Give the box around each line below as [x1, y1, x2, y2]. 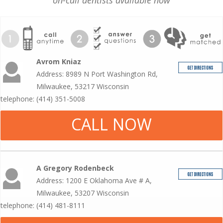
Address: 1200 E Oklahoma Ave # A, [36, 175, 152, 185]
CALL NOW [71, 113, 152, 135]
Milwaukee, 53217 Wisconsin [36, 81, 129, 91]
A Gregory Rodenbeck [36, 163, 114, 173]
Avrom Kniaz [36, 56, 82, 66]
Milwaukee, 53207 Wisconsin [36, 188, 129, 198]
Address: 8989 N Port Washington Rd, [36, 69, 158, 79]
